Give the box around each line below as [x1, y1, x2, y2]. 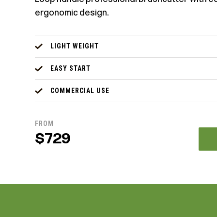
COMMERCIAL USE [50, 87, 109, 95]
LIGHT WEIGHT [50, 42, 99, 50]
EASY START [50, 64, 91, 73]
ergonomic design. [35, 7, 109, 18]
